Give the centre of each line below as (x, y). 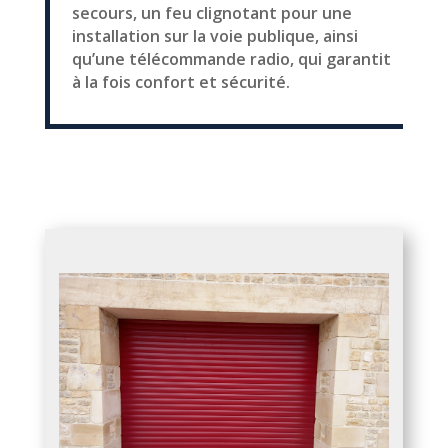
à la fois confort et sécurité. (180, 81)
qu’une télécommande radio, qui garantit (231, 58)
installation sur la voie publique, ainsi (214, 35)
